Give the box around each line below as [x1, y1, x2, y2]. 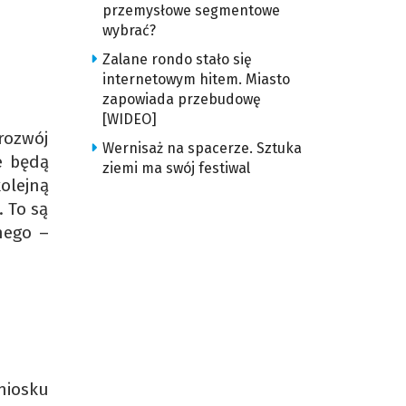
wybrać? [101, 22, 156, 39]
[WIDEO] [101, 111, 157, 128]
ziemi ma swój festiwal [101, 159, 250, 177]
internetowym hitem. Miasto [101, 71, 290, 88]
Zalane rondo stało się [101, 51, 252, 68]
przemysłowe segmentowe [101, 2, 280, 19]
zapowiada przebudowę [101, 91, 261, 108]
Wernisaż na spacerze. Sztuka [101, 140, 302, 157]
